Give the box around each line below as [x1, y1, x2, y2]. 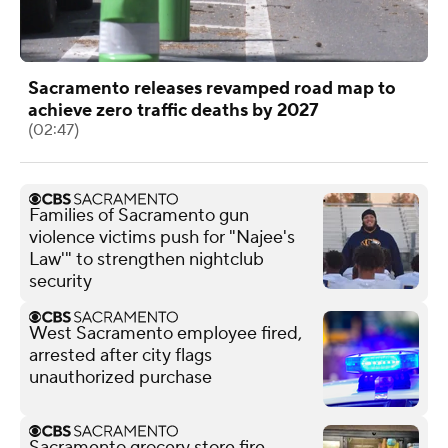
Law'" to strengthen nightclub [29, 247, 264, 271]
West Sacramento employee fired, [29, 321, 302, 345]
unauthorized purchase [29, 365, 212, 389]
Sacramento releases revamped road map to [28, 76, 396, 100]
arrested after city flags [29, 343, 212, 367]
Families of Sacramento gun [29, 203, 249, 227]
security [29, 269, 92, 293]
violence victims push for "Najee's [29, 225, 295, 249]
